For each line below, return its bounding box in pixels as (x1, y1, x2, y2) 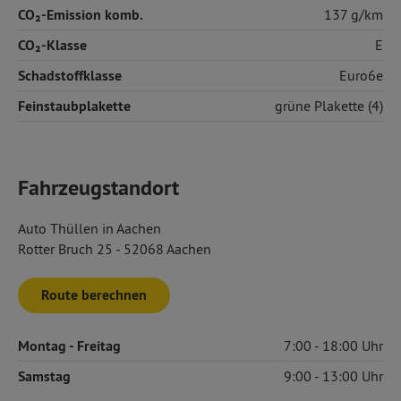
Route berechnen (41, 286, 147, 304)
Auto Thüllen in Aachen (18, 219, 161, 237)
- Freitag (69, 337, 121, 355)
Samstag (18, 367, 71, 386)
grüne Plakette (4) (275, 97, 383, 115)
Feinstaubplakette (18, 97, 131, 115)
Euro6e (339, 66, 383, 84)
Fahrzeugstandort (18, 174, 179, 201)
